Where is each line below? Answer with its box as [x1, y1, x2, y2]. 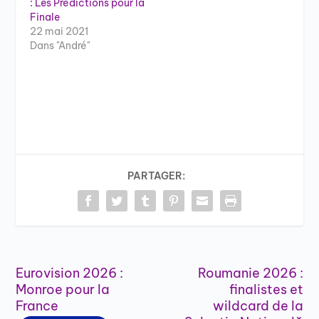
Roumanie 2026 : [197, 264, 303, 281]
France [16, 297, 59, 314]
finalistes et [229, 281, 303, 298]
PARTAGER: [127, 169, 185, 182]
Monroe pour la [16, 281, 110, 298]
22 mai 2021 [30, 24, 89, 38]
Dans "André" [30, 38, 90, 52]
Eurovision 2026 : [16, 264, 124, 281]
